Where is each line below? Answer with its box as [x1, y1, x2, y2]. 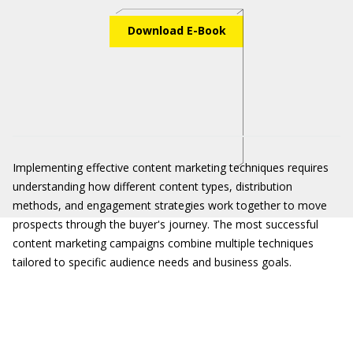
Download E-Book [127, 23, 226, 38]
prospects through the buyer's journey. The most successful [13, 217, 318, 232]
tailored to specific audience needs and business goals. [13, 255, 292, 269]
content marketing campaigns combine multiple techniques [13, 236, 314, 251]
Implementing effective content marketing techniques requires [13, 160, 329, 175]
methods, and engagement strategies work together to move [13, 198, 327, 213]
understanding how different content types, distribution [13, 179, 292, 194]
